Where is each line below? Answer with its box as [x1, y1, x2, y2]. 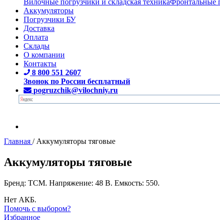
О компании [24, 50, 65, 59]
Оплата [24, 32, 48, 41]
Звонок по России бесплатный [24, 77, 130, 85]
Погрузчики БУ [24, 15, 76, 24]
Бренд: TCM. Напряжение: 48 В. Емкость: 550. [4, 178, 160, 187]
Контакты [24, 59, 56, 68]
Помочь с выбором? [4, 204, 71, 213]
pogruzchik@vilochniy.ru [33, 85, 118, 94]
